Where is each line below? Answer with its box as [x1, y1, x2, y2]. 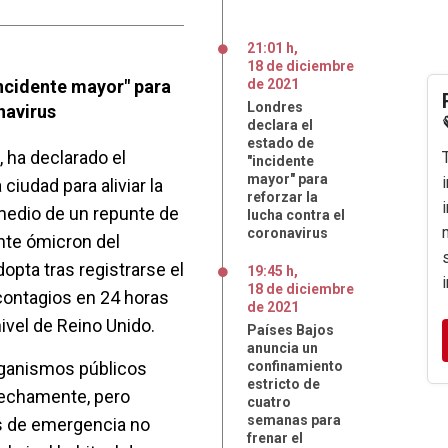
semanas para [247, 412, 341, 428]
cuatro [247, 394, 291, 410]
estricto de [247, 376, 320, 392]
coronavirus [247, 225, 328, 241]
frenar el [247, 430, 303, 446]
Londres [247, 99, 303, 115]
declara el [247, 117, 313, 133]
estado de [247, 135, 314, 151]
